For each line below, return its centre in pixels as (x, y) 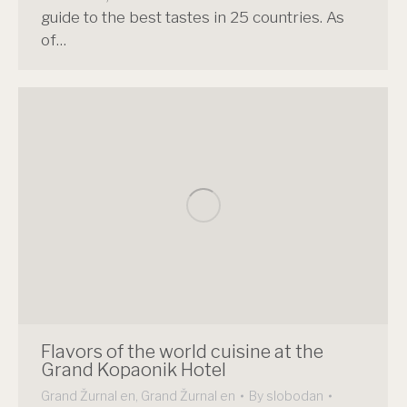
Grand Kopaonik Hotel (134, 370)
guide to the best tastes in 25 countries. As (193, 17)
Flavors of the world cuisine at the (182, 352)
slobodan (295, 396)
